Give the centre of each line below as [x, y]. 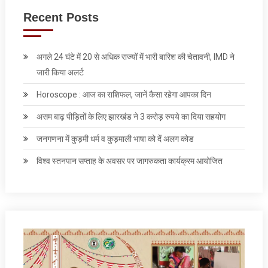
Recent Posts [61, 17]
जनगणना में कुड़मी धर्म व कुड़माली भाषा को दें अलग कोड [115, 138]
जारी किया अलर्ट [60, 72]
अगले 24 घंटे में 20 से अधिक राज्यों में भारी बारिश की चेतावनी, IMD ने [135, 57]
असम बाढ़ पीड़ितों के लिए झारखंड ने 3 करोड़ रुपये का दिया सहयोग [131, 116]
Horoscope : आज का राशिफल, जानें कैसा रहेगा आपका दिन [124, 94]
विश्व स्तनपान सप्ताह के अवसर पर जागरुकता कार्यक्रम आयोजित [129, 161]
